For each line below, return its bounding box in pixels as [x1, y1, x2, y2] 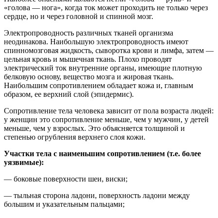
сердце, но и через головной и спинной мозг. [4, 12, 153, 20]
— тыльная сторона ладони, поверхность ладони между [4, 191, 190, 200]
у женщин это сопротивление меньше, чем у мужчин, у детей [4, 115, 209, 124]
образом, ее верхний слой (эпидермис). [4, 90, 134, 98]
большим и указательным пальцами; [4, 200, 125, 208]
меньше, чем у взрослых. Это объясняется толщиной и [4, 124, 185, 132]
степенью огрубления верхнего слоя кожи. [4, 132, 145, 141]
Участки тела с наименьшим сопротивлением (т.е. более [4, 149, 201, 158]
